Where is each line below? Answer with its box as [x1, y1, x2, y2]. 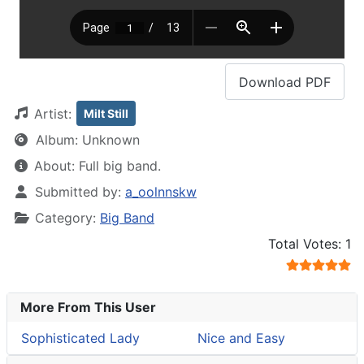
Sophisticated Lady [21, 330, 140, 347]
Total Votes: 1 [268, 236, 351, 253]
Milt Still [84, 106, 128, 121]
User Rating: [12, 235, 91, 252]
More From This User [20, 299, 156, 316]
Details [12, 183, 56, 200]
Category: [31, 210, 100, 227]
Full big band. [79, 158, 161, 175]
